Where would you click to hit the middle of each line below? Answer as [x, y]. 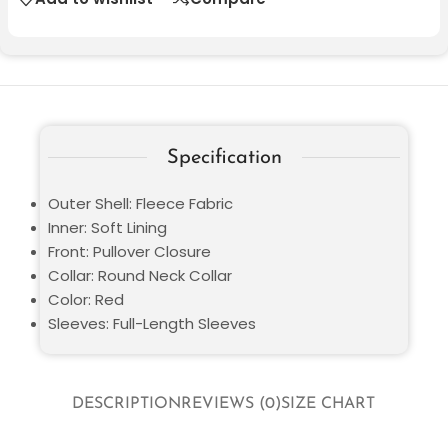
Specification [224, 157]
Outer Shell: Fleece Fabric [140, 203]
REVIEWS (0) [231, 404]
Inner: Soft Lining [107, 227]
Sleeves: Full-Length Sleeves [152, 323]
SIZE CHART [328, 404]
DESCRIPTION [127, 404]
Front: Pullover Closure [129, 251]
